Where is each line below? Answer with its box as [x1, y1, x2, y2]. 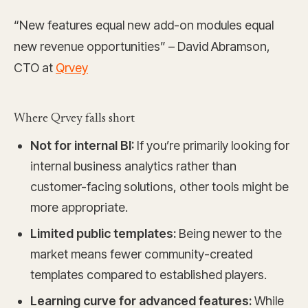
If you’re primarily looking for [134, 138, 289, 153]
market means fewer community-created [30, 247, 252, 262]
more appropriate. [30, 200, 128, 215]
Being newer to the [176, 226, 282, 241]
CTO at [14, 60, 56, 76]
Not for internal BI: [30, 138, 134, 153]
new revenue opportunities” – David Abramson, [14, 39, 270, 54]
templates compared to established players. [30, 267, 267, 283]
